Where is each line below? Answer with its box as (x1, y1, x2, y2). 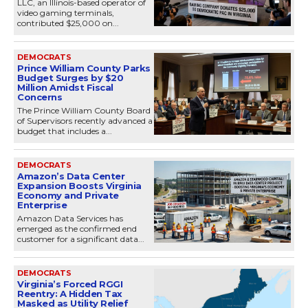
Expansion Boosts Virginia (17, 179, 142, 191)
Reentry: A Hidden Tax (17, 287, 122, 299)
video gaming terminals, (17, 7, 114, 18)
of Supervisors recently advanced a (17, 115, 153, 126)
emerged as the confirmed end (17, 223, 137, 234)
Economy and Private (17, 189, 119, 201)
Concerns (17, 91, 62, 102)
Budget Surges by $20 (17, 71, 123, 83)
